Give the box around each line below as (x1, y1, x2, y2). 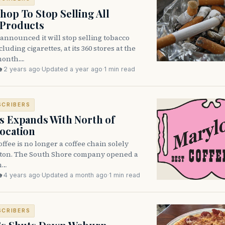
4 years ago (4, 171, 40, 179)
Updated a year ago (42, 65, 102, 73)
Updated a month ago (42, 171, 107, 179)
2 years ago (4, 65, 40, 73)
